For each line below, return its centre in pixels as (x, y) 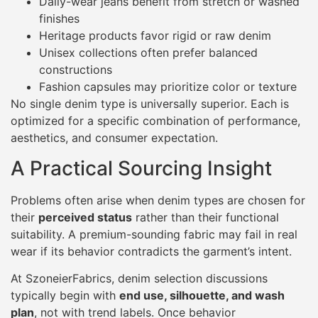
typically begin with (65, 295)
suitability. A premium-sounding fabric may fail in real (154, 234)
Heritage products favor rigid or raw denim (155, 36)
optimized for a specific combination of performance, (155, 121)
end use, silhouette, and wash (202, 295)
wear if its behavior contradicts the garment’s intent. (151, 251)
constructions (76, 70)
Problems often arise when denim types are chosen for (158, 200)
